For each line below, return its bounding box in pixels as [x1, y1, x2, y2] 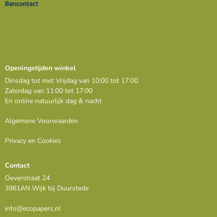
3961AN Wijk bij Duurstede [5, 184, 89, 193]
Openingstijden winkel [5, 63, 76, 73]
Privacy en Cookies [5, 136, 61, 146]
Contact [5, 161, 30, 170]
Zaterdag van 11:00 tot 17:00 [5, 86, 93, 96]
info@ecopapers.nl [5, 204, 61, 214]
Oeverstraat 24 [5, 173, 50, 183]
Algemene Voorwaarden [5, 116, 78, 126]
